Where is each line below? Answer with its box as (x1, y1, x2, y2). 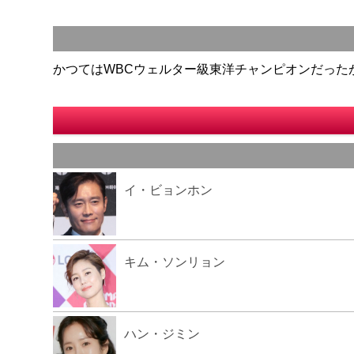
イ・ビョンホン (124, 183, 213, 197)
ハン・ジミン (124, 327, 201, 341)
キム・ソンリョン (124, 255, 226, 269)
